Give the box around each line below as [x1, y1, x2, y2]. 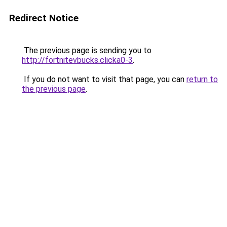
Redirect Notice [9, 12, 79, 24]
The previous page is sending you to [22, 46, 152, 55]
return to [186, 74, 218, 84]
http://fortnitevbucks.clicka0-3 [22, 55, 133, 65]
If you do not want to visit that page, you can [22, 74, 186, 84]
